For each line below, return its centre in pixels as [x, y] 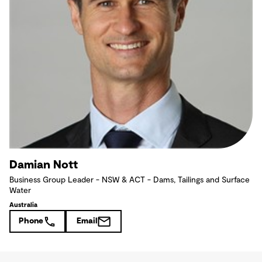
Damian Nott [44, 165]
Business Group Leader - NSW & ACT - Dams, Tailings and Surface [130, 180]
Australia [23, 205]
